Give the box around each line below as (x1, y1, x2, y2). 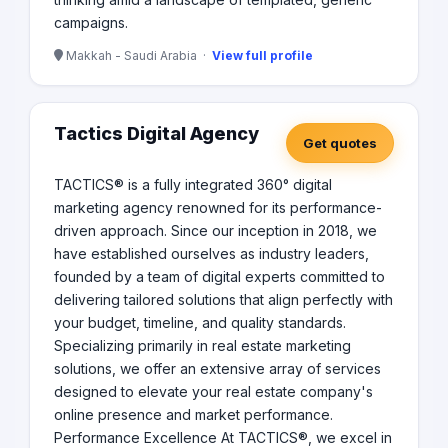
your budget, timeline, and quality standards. (54, 314, 346, 332)
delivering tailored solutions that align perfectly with (54, 291, 393, 309)
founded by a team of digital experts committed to (54, 268, 385, 286)
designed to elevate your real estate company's (54, 383, 373, 401)
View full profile (212, 48, 313, 64)
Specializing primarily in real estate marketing (54, 337, 351, 355)
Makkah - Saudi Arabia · (63, 48, 212, 64)
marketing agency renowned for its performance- (54, 199, 382, 217)
